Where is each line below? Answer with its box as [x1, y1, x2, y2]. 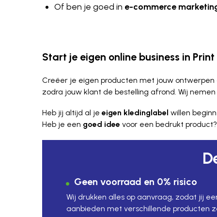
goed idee [83, 120, 120, 129]
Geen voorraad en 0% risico [74, 175, 197, 187]
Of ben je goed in [54, 1, 124, 13]
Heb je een [42, 120, 83, 129]
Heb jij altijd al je [42, 108, 102, 118]
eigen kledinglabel [102, 108, 169, 118]
